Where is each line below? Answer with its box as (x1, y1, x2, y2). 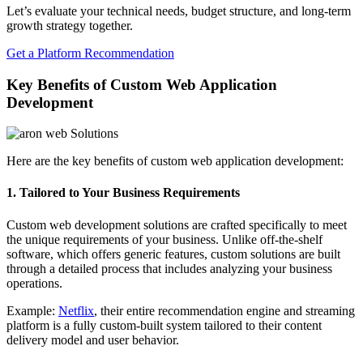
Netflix (58, 303, 94, 318)
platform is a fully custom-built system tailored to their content (6, 318, 322, 332)
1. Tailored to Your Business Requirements (6, 186, 240, 200)
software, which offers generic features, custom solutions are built (6, 246, 340, 261)
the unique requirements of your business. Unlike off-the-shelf (6, 232, 322, 246)
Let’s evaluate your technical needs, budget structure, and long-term (6, 3, 351, 18)
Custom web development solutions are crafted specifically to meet (6, 217, 347, 232)
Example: (6, 303, 58, 318)
